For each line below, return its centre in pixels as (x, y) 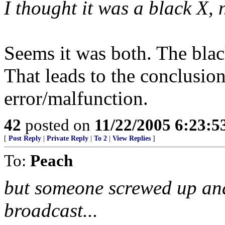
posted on (58, 125)
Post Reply (25, 138)
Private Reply (68, 138)
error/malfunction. (76, 98)
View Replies (132, 138)
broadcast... (51, 210)
